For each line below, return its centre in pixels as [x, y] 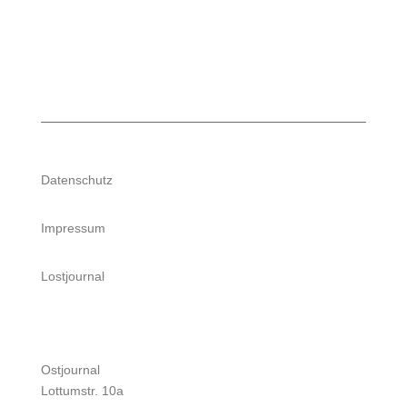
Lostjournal [72, 277]
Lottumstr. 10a [82, 391]
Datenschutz [76, 180]
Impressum [73, 228]
